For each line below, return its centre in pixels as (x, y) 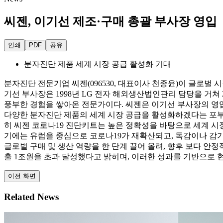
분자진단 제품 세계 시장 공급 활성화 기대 (98, 64)
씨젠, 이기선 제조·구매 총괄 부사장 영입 (111, 21)
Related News (31, 197)
